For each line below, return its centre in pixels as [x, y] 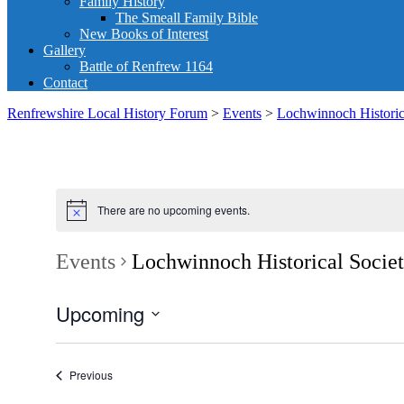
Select [72, 335]
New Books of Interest [144, 34]
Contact [65, 83]
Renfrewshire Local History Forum [107, 113]
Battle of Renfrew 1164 [146, 66]
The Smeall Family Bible [187, 18]
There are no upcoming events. [173, 210]
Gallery [64, 50]
